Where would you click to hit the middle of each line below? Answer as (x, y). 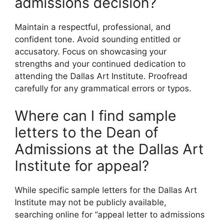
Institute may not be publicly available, (91, 202)
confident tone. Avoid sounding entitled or (98, 40)
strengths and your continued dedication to (100, 64)
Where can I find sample (96, 115)
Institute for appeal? (82, 165)
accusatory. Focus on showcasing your (91, 52)
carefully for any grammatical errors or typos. (103, 89)
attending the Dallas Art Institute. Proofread (101, 76)
